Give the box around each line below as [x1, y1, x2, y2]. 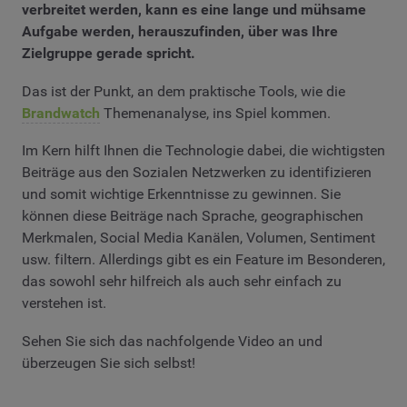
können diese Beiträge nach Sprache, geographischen [22, 207, 363, 225]
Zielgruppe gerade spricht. [22, 45, 195, 62]
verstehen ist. [22, 294, 106, 313]
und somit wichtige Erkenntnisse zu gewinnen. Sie [22, 185, 341, 203]
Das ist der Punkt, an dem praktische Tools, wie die [22, 82, 345, 100]
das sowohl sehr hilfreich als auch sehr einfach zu [22, 273, 342, 291]
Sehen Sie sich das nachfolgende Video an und [22, 332, 323, 350]
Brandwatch [22, 104, 100, 122]
